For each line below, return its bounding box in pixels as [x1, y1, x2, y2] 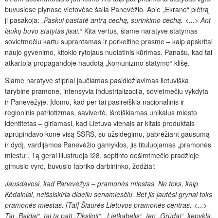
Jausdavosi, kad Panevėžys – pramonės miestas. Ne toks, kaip [5, 178, 198, 188]
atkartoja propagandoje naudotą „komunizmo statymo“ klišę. [5, 57, 190, 68]
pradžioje [169, 150, 199, 160]
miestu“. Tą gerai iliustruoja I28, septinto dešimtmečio [5, 150, 169, 160]
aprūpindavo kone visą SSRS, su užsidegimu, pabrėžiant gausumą [5, 128, 210, 139]
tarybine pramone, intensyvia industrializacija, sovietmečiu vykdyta [5, 86, 208, 96]
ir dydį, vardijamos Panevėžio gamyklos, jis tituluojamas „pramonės [5, 139, 211, 149]
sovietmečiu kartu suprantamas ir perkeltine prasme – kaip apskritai [5, 36, 213, 46]
